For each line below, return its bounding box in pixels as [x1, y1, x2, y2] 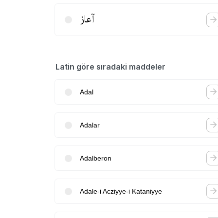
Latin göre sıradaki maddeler [55, 62, 165, 72]
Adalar [80, 121, 100, 129]
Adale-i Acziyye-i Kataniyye [80, 187, 162, 195]
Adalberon [80, 154, 111, 162]
